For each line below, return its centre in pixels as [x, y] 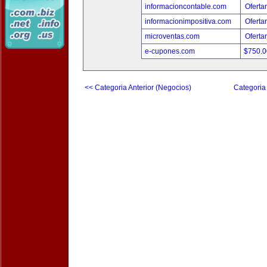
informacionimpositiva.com [188, 21]
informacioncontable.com [185, 7]
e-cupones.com [170, 51]
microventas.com [172, 36]
